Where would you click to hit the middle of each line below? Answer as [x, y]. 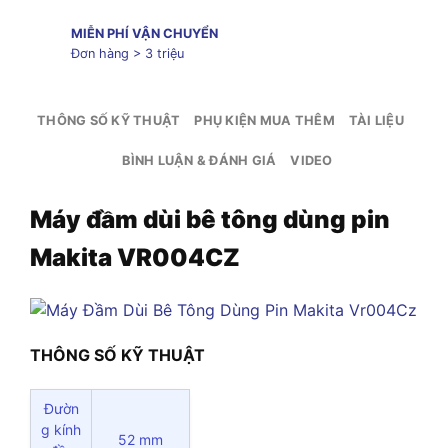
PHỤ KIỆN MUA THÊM [264, 120]
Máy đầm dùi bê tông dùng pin [210, 219]
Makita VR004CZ [135, 257]
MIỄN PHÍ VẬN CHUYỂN [144, 34]
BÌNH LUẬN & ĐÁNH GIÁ [199, 160]
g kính [61, 430]
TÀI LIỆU [376, 120]
